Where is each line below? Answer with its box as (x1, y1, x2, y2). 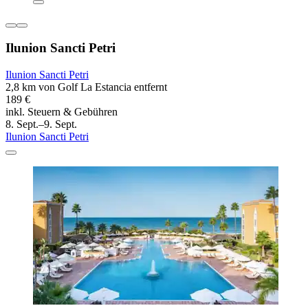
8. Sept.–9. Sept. (5, 118, 77, 130)
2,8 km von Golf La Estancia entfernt (5, 80, 167, 93)
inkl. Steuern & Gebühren (5, 105, 118, 118)
